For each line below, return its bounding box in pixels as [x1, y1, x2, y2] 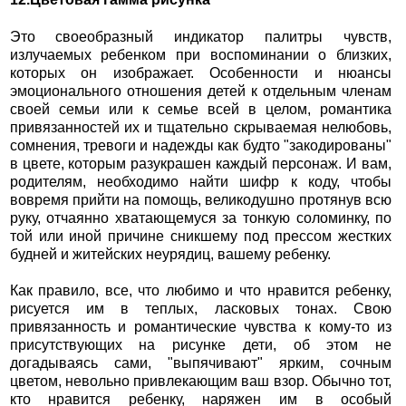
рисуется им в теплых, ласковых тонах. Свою [9, 300, 392, 316]
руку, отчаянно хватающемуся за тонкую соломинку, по [9, 209, 392, 226]
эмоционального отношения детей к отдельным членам [9, 82, 392, 99]
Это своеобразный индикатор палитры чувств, [9, 28, 392, 44]
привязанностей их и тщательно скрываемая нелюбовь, [9, 119, 392, 135]
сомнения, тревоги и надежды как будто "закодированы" [9, 137, 392, 153]
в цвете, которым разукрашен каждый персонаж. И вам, [9, 155, 392, 171]
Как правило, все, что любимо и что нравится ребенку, [9, 282, 392, 298]
